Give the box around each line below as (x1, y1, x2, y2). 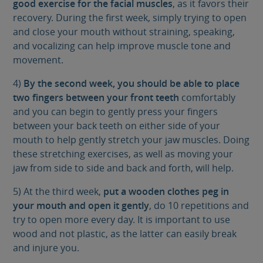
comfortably (179, 91, 236, 104)
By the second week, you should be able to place (23, 77, 240, 90)
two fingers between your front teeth (13, 91, 180, 104)
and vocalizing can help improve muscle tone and (13, 39, 231, 53)
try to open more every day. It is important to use (13, 213, 231, 227)
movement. (13, 53, 64, 67)
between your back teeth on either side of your (13, 119, 221, 133)
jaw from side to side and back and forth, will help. (13, 161, 234, 175)
